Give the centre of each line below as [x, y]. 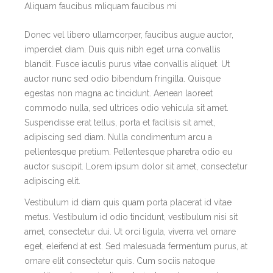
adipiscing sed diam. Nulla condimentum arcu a [118, 137]
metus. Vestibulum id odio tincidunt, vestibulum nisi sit [131, 217]
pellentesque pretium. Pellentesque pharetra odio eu [128, 151]
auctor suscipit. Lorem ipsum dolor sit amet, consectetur [136, 166]
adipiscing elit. [52, 181]
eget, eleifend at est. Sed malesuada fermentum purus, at [136, 246]
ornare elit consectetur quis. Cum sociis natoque [120, 261]
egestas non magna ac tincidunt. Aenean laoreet [119, 93]
